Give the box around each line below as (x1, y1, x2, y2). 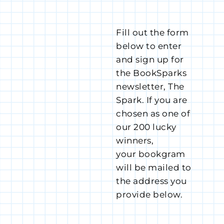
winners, (116, 135, 154, 146)
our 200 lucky (116, 122, 176, 132)
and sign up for (116, 54, 184, 65)
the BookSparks (116, 68, 187, 78)
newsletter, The (116, 81, 184, 92)
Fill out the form (116, 27, 189, 38)
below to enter (116, 41, 182, 51)
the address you (116, 176, 187, 186)
